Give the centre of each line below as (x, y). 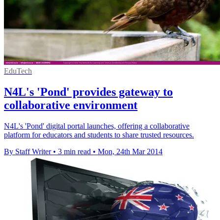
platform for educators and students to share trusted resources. (99, 135)
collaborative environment (71, 105)
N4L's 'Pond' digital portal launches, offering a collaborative (97, 126)
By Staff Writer (27, 151)
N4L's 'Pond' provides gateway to (88, 92)
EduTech (18, 71)
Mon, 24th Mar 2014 (130, 151)
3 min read (74, 151)
